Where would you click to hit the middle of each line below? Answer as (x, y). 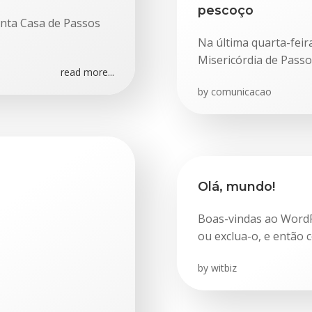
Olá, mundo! (236, 186)
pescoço (226, 10)
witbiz (224, 268)
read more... (87, 72)
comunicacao (241, 92)
